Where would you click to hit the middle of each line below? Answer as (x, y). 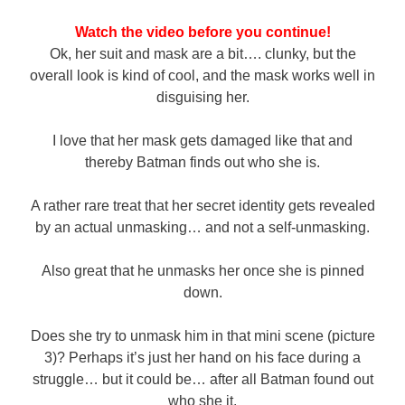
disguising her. (202, 98)
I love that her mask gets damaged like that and (202, 141)
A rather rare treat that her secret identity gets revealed (202, 206)
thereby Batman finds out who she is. (202, 163)
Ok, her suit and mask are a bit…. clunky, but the (202, 54)
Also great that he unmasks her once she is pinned (202, 271)
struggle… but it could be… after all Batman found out (202, 380)
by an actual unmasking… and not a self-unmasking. (202, 228)
